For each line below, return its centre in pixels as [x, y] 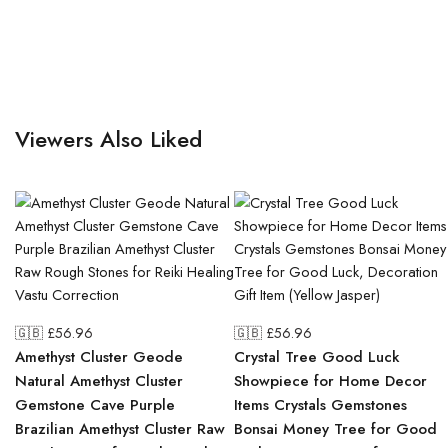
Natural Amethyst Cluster [99, 381]
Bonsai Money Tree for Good [335, 429]
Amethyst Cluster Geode [99, 357]
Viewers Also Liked [108, 139]
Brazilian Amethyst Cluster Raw [120, 429]
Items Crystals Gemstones [320, 405]
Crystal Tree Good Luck [317, 357]
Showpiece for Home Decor [330, 381]
